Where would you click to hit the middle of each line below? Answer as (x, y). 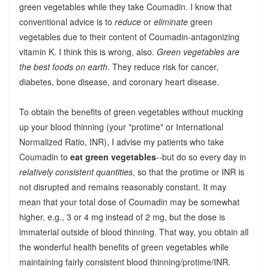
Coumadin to (44, 156)
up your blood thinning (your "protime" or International (121, 126)
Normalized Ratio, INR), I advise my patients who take (121, 141)
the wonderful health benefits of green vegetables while (124, 246)
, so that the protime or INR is (188, 171)
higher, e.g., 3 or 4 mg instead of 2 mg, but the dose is (122, 216)
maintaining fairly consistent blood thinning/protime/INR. (125, 261)
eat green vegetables (113, 156)
